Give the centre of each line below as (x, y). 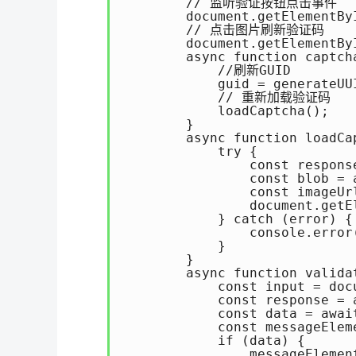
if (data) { (214, 341)
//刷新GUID (207, 70)
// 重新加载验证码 (226, 97)
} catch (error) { (238, 219)
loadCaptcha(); (226, 111)
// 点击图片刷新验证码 (223, 30)
